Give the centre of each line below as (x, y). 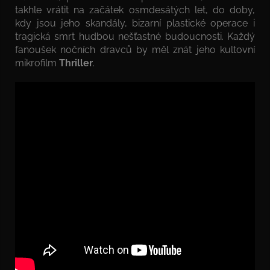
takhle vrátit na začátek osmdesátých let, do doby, (135, 10)
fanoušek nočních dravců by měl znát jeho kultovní (135, 49)
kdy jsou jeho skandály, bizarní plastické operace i (135, 23)
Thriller (76, 63)
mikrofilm (37, 63)
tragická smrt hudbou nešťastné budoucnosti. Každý (135, 36)
